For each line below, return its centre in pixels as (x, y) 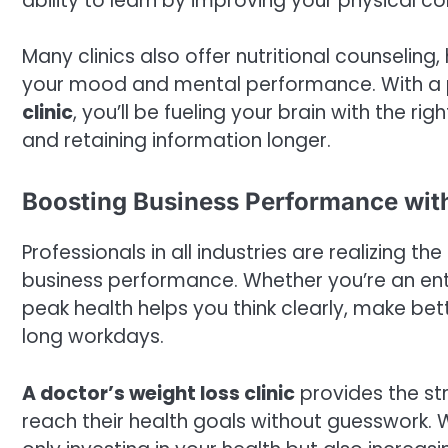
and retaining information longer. (176, 141)
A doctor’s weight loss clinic (158, 393)
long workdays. (93, 336)
